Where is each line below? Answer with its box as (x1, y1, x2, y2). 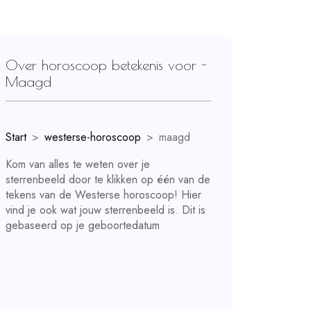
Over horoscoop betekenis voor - (6, 57, 207, 73)
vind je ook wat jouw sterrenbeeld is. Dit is (6, 202, 205, 218)
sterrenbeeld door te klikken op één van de (6, 171, 210, 187)
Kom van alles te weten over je (6, 156, 150, 172)
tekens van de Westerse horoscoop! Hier (6, 187, 201, 203)
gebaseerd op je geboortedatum (6, 217, 160, 233)
